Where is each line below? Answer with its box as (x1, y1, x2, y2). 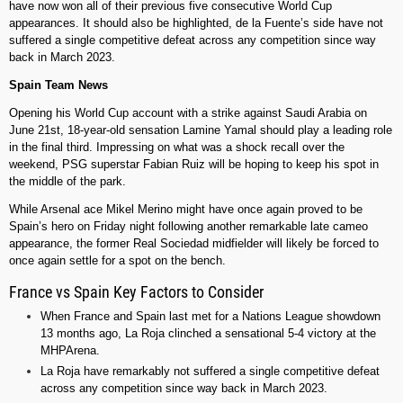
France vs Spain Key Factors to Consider (9, 282, 264, 302)
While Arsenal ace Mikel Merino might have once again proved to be (9, 202, 363, 217)
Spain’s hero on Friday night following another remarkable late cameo (9, 219, 368, 234)
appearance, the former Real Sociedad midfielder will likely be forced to (9, 237, 379, 251)
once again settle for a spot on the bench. (9, 254, 226, 268)
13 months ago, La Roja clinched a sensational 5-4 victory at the (40, 327, 376, 341)
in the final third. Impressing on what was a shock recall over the (9, 140, 345, 155)
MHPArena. (40, 344, 100, 358)
